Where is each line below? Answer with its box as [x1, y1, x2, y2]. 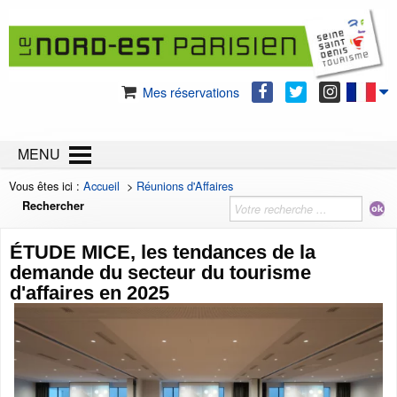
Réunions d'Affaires [136, 177, 233, 195]
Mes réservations [139, 82, 239, 102]
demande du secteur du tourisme [10, 261, 311, 284]
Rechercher [22, 198, 84, 214]
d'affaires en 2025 [10, 282, 169, 305]
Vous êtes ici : [9, 177, 83, 195]
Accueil [83, 177, 120, 195]
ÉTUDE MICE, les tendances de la [10, 241, 315, 264]
